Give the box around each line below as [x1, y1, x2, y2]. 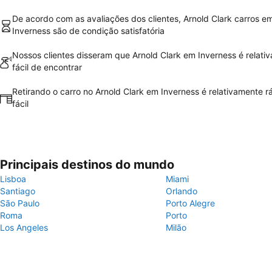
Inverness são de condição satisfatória [12, 25, 165, 36]
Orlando [166, 186, 197, 196]
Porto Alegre [166, 198, 215, 208]
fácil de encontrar [12, 62, 82, 72]
